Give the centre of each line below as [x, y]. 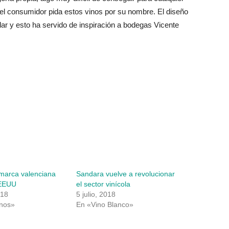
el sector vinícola [104, 184]
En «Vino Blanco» [105, 204]
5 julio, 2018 [96, 194]
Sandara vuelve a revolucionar [126, 174]
